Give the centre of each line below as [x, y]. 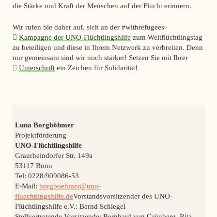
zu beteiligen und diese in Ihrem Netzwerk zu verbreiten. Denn [108, 47]
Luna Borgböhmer [44, 124]
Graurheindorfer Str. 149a [54, 155]
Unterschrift [37, 68]
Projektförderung [40, 135]
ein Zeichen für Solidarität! [96, 68]
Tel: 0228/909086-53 [47, 175]
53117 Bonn [33, 165]
